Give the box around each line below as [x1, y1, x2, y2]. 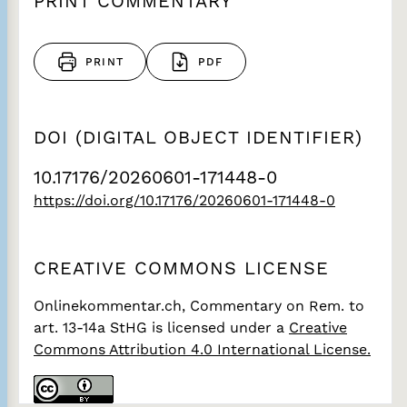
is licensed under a [152, 319, 289, 336]
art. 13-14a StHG [34, 319, 152, 336]
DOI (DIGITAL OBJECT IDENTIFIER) [34, 126, 362, 148]
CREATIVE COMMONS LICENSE [34, 257, 329, 279]
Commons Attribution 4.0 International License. [34, 341, 371, 358]
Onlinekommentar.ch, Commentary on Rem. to [34, 297, 364, 314]
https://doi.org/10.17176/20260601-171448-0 [34, 192, 335, 209]
